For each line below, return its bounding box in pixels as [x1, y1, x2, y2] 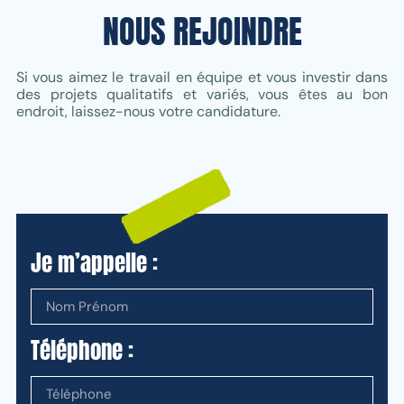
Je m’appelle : [30, 246, 158, 280]
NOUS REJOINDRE [102, 6, 302, 56]
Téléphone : [30, 334, 133, 368]
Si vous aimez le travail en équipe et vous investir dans [15, 67, 389, 87]
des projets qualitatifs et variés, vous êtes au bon [15, 84, 389, 104]
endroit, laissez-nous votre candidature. [15, 101, 280, 121]
